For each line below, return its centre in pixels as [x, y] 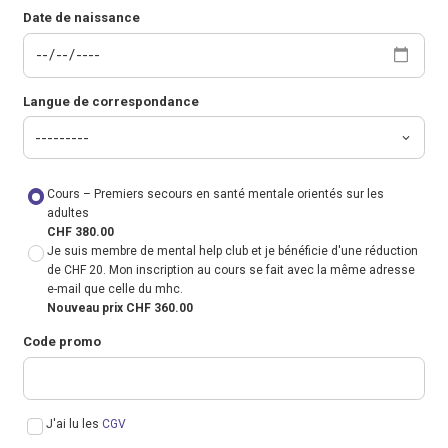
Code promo [61, 342]
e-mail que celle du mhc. [115, 289]
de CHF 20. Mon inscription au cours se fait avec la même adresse [231, 270]
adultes [68, 213]
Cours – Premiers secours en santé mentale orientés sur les [216, 194]
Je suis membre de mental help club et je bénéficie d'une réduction [233, 251]
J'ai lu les [74, 423]
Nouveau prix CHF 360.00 [120, 308]
